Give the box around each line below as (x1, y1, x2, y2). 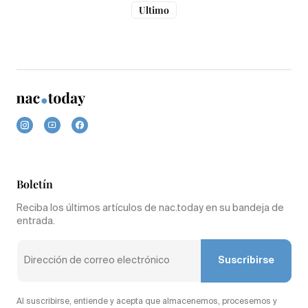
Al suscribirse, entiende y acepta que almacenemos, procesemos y (16, 298, 277, 307)
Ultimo (139, 3, 169, 16)
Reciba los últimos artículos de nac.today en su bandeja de (16, 203, 284, 214)
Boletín (16, 177, 53, 192)
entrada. (16, 217, 55, 227)
